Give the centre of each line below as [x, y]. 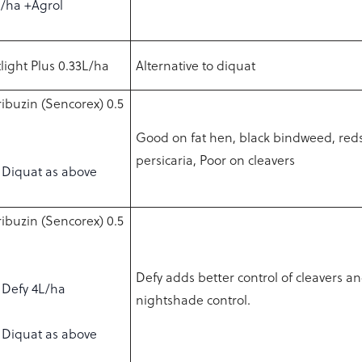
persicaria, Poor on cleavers [216, 160]
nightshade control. [194, 300]
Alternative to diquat [196, 65]
